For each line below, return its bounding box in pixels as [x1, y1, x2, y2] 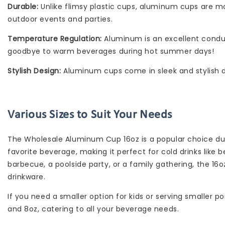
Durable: [8, 1, 41, 12]
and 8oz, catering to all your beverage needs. [8, 203, 179, 214]
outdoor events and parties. [8, 14, 113, 24]
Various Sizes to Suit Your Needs [8, 108, 172, 121]
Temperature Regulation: [8, 33, 102, 44]
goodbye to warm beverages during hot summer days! [8, 46, 214, 56]
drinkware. [8, 171, 46, 182]
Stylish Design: [8, 65, 63, 76]
